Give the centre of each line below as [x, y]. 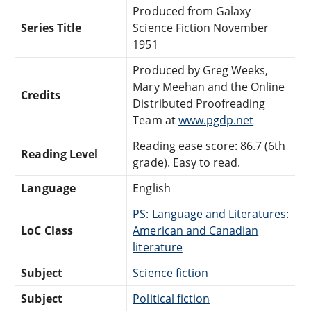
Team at [155, 120]
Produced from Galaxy [192, 11]
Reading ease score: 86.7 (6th [209, 145]
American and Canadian [196, 230]
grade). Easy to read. [187, 162]
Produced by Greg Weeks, [201, 70]
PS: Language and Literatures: [211, 213]
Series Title [51, 27]
